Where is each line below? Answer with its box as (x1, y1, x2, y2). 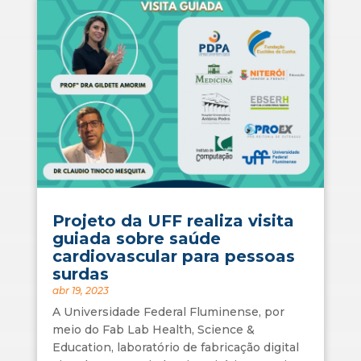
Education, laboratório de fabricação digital (52, 339, 299, 355)
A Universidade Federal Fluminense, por (52, 304, 284, 319)
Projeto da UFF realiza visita (52, 210, 294, 230)
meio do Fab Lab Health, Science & (52, 322, 255, 337)
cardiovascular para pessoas (52, 246, 295, 266)
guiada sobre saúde (52, 228, 221, 248)
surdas (52, 263, 109, 284)
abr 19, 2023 (52, 284, 109, 297)
